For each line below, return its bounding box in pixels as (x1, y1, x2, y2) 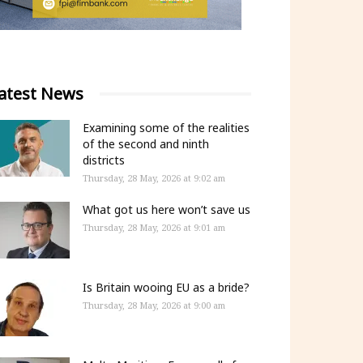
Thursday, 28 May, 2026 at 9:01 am (83, 221, 225, 233)
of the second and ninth (83, 136, 209, 152)
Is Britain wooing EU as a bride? (83, 280, 250, 295)
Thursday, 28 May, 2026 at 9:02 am (83, 172, 225, 184)
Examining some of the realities (83, 120, 250, 135)
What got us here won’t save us (83, 202, 250, 217)
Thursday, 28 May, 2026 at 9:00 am (83, 299, 225, 311)
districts (83, 152, 125, 168)
